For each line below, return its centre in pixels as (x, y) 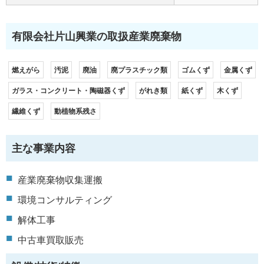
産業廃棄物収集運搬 (60, 180)
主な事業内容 (44, 148)
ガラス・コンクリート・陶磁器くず (68, 90)
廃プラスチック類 (139, 70)
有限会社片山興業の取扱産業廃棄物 (97, 36)
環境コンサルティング (65, 200)
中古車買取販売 (51, 240)
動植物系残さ (75, 111)
